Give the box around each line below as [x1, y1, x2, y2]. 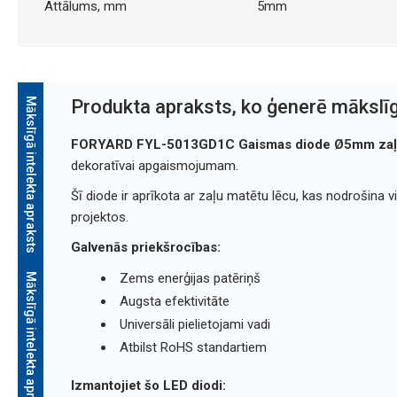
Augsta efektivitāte [119, 293, 230, 309]
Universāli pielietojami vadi [119, 316, 270, 332]
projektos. [70, 209, 128, 225]
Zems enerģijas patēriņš [119, 270, 261, 286]
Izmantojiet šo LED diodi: [70, 378, 226, 393]
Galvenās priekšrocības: [70, 239, 221, 255]
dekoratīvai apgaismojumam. [70, 158, 238, 174]
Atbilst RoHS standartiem [119, 339, 267, 355]
